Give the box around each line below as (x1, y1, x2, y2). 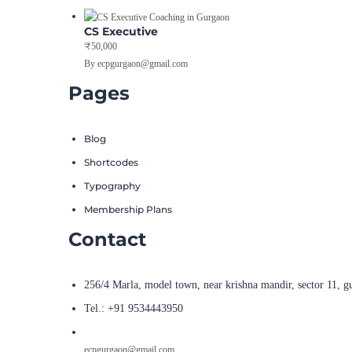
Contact (68, 228, 146, 251)
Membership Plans (84, 203, 172, 216)
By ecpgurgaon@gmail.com (84, 58, 188, 70)
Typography (84, 180, 141, 192)
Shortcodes (84, 156, 138, 169)
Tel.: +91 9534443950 (84, 302, 183, 315)
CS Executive (84, 24, 158, 39)
